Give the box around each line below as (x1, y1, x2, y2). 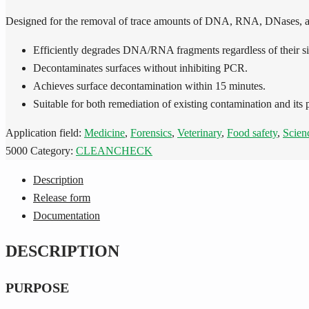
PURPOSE (6, 279, 69, 295)
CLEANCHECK (76, 144, 152, 157)
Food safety (227, 126, 277, 139)
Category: (30, 144, 76, 157)
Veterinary (177, 126, 221, 139)
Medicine (84, 126, 125, 139)
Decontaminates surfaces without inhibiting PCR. (33, 61, 248, 74)
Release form (33, 191, 90, 203)
